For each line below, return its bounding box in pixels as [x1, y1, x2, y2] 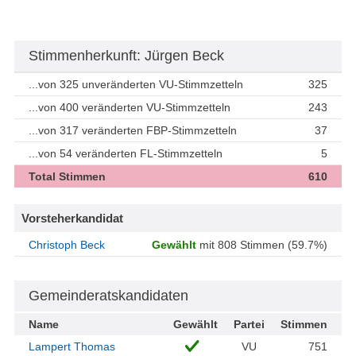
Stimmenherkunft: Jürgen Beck [29, 48, 224, 64]
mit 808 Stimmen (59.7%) [196, 238, 327, 252]
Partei [233, 318, 265, 331]
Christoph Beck [29, 238, 105, 252]
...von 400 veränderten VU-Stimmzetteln [29, 101, 230, 114]
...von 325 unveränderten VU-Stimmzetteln [29, 78, 243, 91]
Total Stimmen [29, 170, 106, 184]
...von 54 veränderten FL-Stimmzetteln [29, 147, 222, 161]
